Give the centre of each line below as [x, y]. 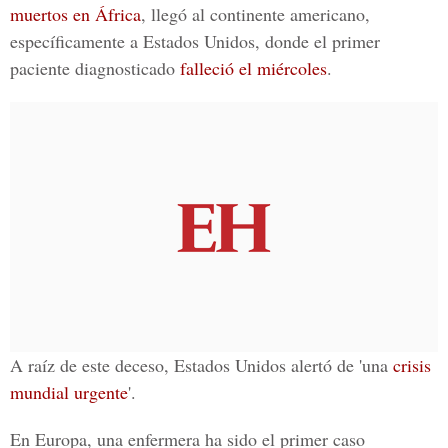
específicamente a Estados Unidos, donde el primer [195, 41]
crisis [412, 365]
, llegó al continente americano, [255, 14]
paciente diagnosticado [95, 68]
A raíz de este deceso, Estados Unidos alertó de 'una [201, 365]
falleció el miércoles [253, 68]
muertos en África [75, 14]
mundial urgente [69, 392]
